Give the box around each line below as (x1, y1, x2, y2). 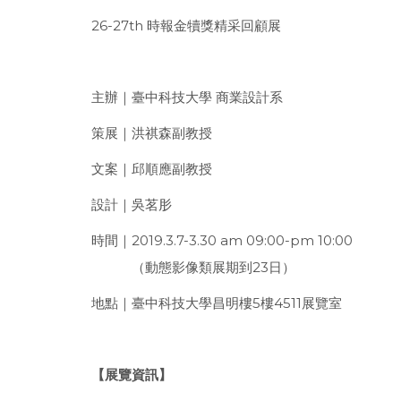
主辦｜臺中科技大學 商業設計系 (91, 89, 283, 106)
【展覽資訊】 (91, 366, 172, 383)
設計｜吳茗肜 (91, 196, 172, 213)
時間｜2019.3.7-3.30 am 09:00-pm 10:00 (91, 232, 353, 249)
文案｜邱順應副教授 (91, 160, 212, 177)
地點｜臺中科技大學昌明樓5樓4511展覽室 (91, 294, 342, 311)
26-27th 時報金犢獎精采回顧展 (91, 17, 281, 34)
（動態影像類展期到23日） (91, 259, 295, 276)
